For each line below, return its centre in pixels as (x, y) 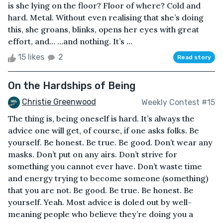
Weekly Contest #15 (178, 102)
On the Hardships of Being (72, 86)
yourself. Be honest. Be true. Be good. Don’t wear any (110, 143)
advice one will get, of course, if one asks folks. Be (104, 131)
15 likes (31, 57)
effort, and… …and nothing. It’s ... (70, 42)
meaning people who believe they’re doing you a (101, 214)
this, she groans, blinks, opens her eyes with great (104, 30)
